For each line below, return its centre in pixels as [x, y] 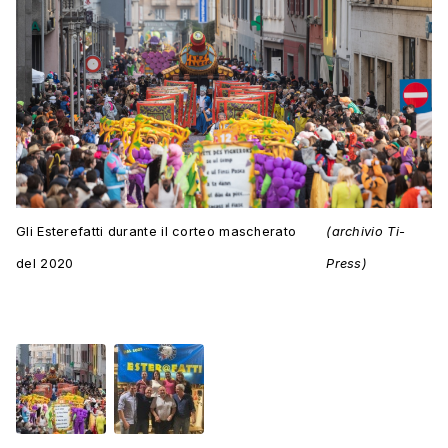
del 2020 [45, 264]
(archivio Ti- [366, 232]
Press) [347, 264]
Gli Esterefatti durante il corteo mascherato [156, 232]
